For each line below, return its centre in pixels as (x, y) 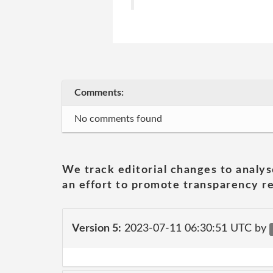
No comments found (118, 119)
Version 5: (97, 228)
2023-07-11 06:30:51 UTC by (195, 228)
